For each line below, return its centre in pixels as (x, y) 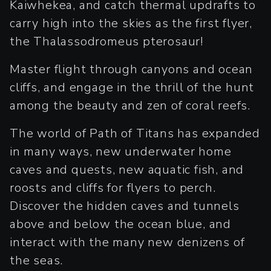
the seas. (37, 260)
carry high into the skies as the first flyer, (131, 23)
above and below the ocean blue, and (120, 224)
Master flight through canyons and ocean (132, 69)
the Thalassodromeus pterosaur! (106, 41)
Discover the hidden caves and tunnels (125, 206)
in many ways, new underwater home (121, 152)
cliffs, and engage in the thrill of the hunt (132, 87)
